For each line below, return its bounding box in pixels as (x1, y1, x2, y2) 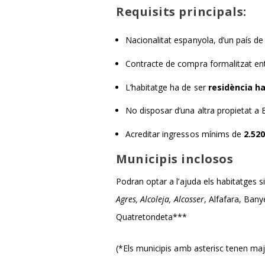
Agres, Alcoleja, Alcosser (116, 193, 204, 205)
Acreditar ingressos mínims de (125, 128, 244, 140)
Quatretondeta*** (116, 211, 188, 223)
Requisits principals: (116, 4, 247, 20)
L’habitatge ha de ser (125, 81, 208, 93)
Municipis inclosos (116, 151, 233, 167)
